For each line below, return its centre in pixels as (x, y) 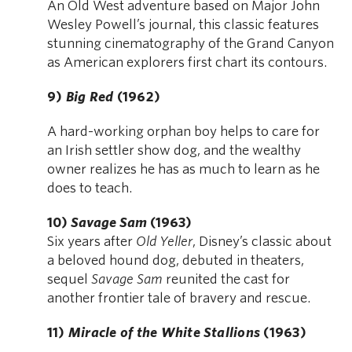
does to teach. (90, 189)
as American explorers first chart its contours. (187, 63)
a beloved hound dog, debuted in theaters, (176, 261)
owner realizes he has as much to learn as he (183, 170)
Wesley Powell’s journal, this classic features (183, 25)
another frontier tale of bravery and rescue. (179, 299)
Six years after (92, 242)
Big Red (90, 97)
